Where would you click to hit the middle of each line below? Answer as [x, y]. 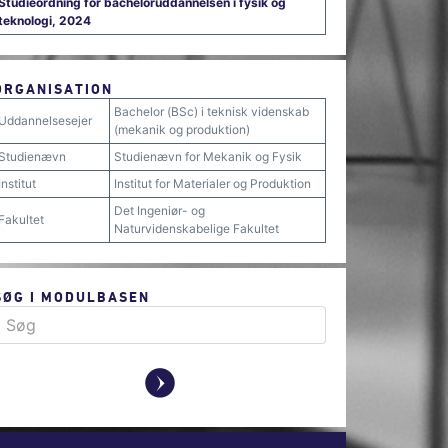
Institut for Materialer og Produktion [212, 183]
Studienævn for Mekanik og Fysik [208, 156]
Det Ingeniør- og [159, 210]
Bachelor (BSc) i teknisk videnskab [211, 111]
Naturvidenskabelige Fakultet [196, 228]
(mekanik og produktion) [182, 129]
